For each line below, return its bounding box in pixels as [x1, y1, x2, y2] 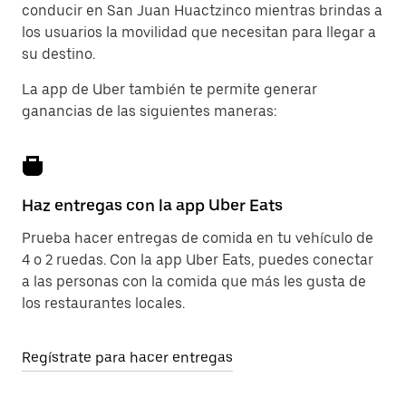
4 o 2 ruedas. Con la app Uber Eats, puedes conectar [22, 251, 373, 268]
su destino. [22, 45, 95, 63]
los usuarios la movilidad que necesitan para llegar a [22, 24, 376, 41]
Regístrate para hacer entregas [22, 349, 233, 366]
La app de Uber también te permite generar [22, 81, 317, 98]
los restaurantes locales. [22, 295, 185, 312]
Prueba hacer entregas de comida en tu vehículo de [22, 229, 373, 246]
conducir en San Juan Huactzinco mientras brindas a [22, 2, 382, 19]
